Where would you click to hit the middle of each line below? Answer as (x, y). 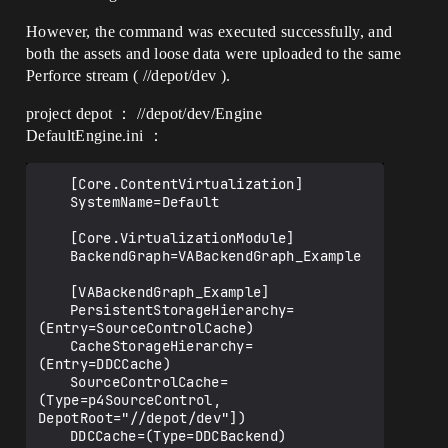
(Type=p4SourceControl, (130, 400)
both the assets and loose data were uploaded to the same (213, 53)
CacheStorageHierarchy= (54, 346)
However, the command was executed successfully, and (209, 31)
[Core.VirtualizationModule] (54, 238)
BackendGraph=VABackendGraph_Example (54, 256)
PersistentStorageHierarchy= (54, 310)
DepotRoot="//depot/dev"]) (142, 418)
